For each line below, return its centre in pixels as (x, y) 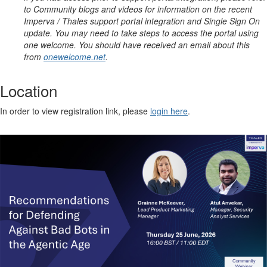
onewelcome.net (74, 57)
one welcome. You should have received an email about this (137, 45)
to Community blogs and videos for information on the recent (138, 9)
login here (169, 111)
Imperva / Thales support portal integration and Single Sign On (142, 21)
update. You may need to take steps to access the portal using (141, 33)
